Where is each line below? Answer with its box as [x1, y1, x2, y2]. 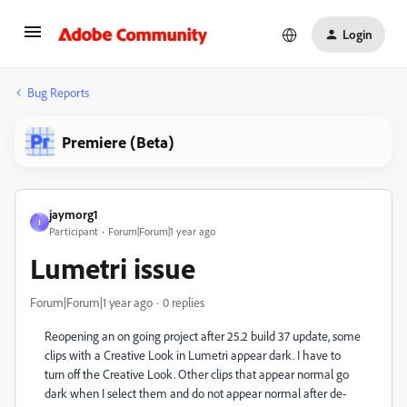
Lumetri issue [30, 250, 195, 286]
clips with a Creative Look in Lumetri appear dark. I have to [45, 347, 341, 362]
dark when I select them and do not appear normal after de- [45, 385, 346, 401]
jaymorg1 [49, 206, 98, 222]
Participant [49, 224, 98, 238]
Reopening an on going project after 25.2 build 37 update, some [45, 328, 361, 343]
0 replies [163, 294, 204, 310]
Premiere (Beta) [62, 132, 174, 152]
